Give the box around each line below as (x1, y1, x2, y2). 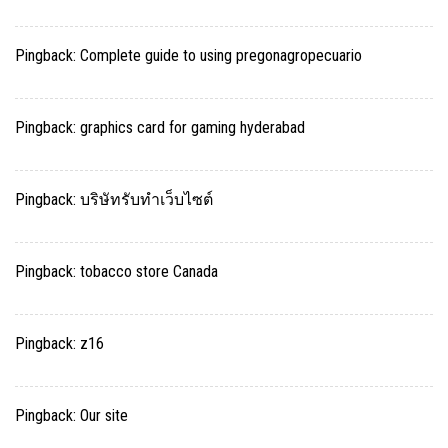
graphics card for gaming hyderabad (80, 118, 305, 138)
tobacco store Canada (80, 262, 218, 282)
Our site (80, 406, 128, 426)
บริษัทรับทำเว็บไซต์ (80, 190, 213, 210)
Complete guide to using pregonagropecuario (80, 46, 362, 66)
